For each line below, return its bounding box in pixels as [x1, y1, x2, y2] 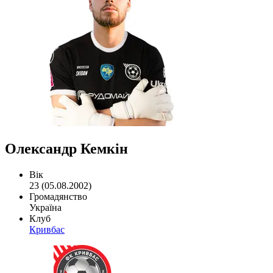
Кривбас [29, 224, 65, 235]
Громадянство [29, 191, 87, 202]
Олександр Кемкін [5, 140, 128, 157]
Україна [29, 202, 62, 213]
